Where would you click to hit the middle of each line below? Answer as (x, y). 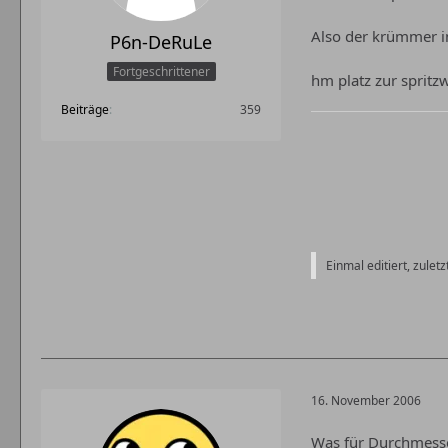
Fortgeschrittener (161, 72)
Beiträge (85, 110)
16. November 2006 (366, 400)
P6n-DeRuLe (161, 42)
